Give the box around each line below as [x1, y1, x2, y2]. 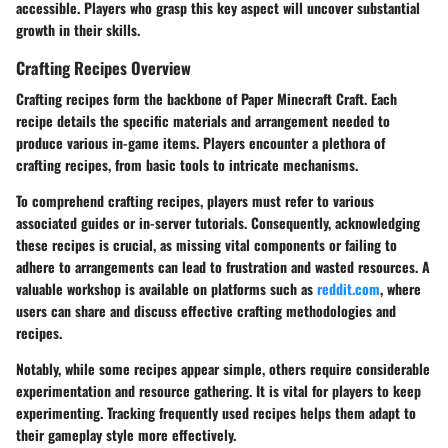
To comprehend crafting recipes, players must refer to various [16, 189, 374, 211]
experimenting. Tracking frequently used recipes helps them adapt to [16, 401, 416, 423]
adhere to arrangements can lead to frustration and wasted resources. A [16, 255, 430, 277]
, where [380, 277, 421, 299]
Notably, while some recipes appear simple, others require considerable [16, 357, 430, 379]
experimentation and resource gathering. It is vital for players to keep [16, 379, 421, 401]
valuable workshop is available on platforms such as [16, 277, 317, 299]
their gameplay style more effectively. [16, 423, 236, 445]
